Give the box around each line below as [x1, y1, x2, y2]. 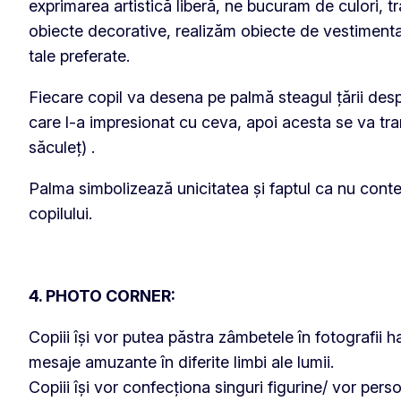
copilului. [29, 203, 92, 223]
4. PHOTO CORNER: [29, 286, 175, 305]
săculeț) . [29, 137, 95, 157]
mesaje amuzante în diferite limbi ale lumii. [29, 352, 334, 371]
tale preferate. [29, 46, 130, 65]
